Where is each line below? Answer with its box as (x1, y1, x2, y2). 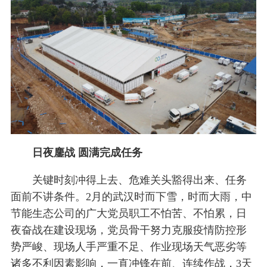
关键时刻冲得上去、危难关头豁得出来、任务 (32, 174, 247, 187)
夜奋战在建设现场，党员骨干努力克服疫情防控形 (10, 224, 247, 237)
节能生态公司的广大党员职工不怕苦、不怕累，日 (10, 207, 247, 220)
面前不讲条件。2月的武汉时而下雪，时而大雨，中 (10, 191, 252, 203)
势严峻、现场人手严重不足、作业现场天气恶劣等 (10, 241, 247, 253)
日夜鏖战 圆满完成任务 (32, 147, 142, 159)
